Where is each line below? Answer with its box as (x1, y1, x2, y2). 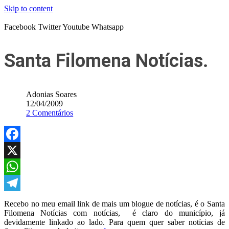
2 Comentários (26, 108, 74, 117)
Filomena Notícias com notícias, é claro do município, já (4, 209, 225, 217)
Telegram (4, 195, 34, 203)
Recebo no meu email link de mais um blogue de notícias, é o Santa (4, 199, 225, 208)
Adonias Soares (26, 90, 77, 99)
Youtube (62, 22, 89, 31)
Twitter (38, 22, 61, 31)
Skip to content (4, 4, 53, 13)
